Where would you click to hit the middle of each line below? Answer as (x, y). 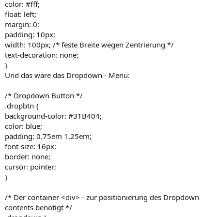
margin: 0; (22, 24)
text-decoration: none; (42, 54)
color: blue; (23, 126)
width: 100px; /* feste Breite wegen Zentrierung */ (89, 44)
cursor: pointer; (31, 166)
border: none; (28, 156)
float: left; (21, 14)
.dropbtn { (22, 105)
